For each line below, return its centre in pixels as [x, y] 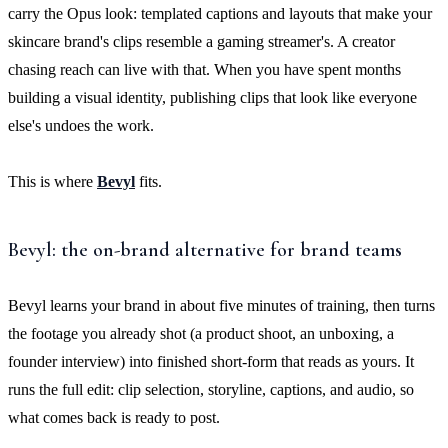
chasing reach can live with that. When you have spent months [204, 69]
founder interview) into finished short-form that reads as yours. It [211, 361]
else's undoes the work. [81, 125]
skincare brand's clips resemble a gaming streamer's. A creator [201, 41]
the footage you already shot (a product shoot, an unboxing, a [201, 333]
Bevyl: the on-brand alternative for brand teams [205, 249]
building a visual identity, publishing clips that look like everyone [212, 97]
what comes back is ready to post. [114, 417]
